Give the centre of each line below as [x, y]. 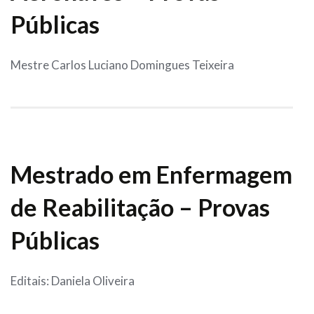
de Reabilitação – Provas [140, 207]
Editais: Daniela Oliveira [75, 281]
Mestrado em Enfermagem [151, 175]
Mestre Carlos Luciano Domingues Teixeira [122, 65]
